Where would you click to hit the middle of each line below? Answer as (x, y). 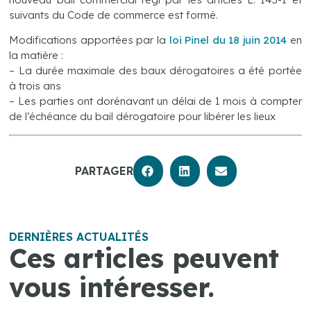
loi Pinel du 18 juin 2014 (228, 40)
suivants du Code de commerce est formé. (114, 15)
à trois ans (35, 86)
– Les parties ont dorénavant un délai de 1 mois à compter (155, 101)
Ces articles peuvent (144, 259)
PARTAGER (104, 170)
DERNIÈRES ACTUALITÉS (79, 237)
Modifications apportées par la (89, 40)
